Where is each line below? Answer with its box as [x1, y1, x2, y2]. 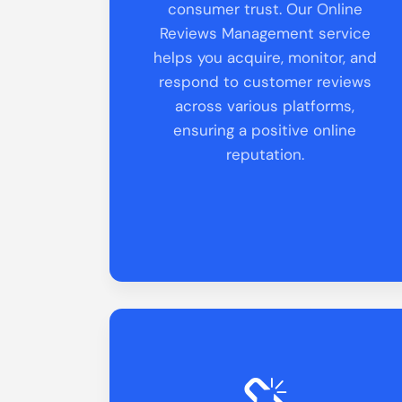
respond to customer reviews [158, 71, 371, 92]
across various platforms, [175, 95, 355, 116]
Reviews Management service [159, 22, 371, 43]
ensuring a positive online [173, 119, 357, 140]
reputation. [225, 144, 304, 164]
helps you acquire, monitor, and [153, 47, 377, 67]
